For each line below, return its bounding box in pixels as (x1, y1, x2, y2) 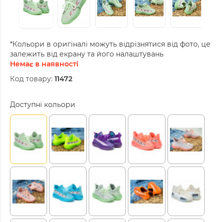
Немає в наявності (10, 59, 78, 68)
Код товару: (10, 74, 53, 83)
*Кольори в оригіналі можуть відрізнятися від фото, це (10, 39, 211, 49)
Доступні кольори (10, 100, 75, 109)
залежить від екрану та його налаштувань (10, 49, 164, 58)
